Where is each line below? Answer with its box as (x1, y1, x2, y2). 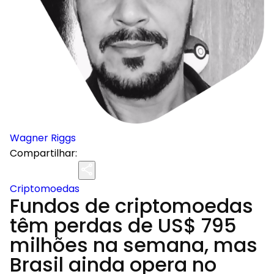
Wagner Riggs (10, 131, 76, 145)
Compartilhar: (10, 146, 77, 160)
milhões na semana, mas (10, 231, 257, 259)
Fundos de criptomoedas (10, 192, 253, 220)
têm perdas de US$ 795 (10, 212, 237, 239)
